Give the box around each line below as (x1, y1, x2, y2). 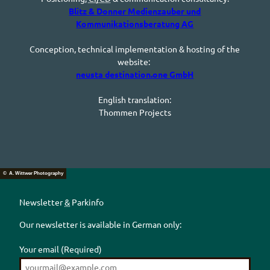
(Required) (61, 243, 102, 254)
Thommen (98, 107, 137, 118)
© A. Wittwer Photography (3, 170, 63, 176)
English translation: (98, 94, 172, 105)
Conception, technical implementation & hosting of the (30, 43, 240, 55)
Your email (19, 243, 61, 254)
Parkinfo (70, 196, 104, 207)
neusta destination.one (76, 69, 170, 80)
